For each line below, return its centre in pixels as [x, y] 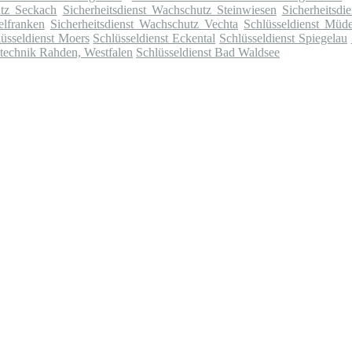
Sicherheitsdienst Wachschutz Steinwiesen [169, 10]
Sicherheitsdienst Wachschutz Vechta [144, 24]
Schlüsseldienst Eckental [154, 38]
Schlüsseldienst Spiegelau [283, 38]
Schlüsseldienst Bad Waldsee [208, 53]
